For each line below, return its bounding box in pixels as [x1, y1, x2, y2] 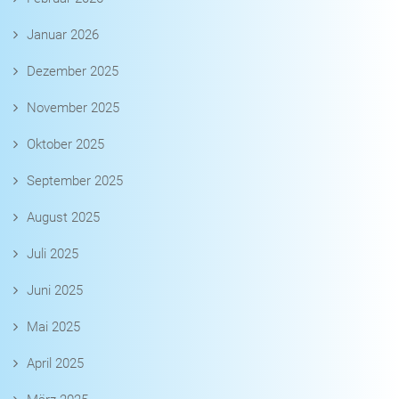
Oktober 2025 [27, 136, 104, 153]
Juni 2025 [27, 282, 83, 299]
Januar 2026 [27, 27, 99, 44]
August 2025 [27, 209, 100, 226]
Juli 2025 [27, 246, 78, 263]
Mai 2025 [27, 319, 80, 336]
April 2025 [27, 355, 84, 372]
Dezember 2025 [27, 63, 118, 80]
